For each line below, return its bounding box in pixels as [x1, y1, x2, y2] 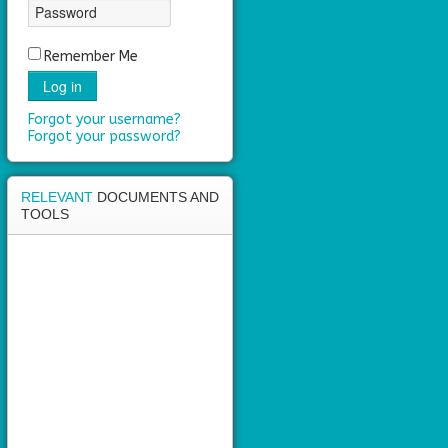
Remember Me [44, 48, 138, 65]
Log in [43, 76, 82, 96]
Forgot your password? [28, 128, 181, 145]
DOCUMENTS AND [97, 189, 219, 205]
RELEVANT [21, 189, 97, 205]
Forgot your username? [28, 111, 181, 128]
